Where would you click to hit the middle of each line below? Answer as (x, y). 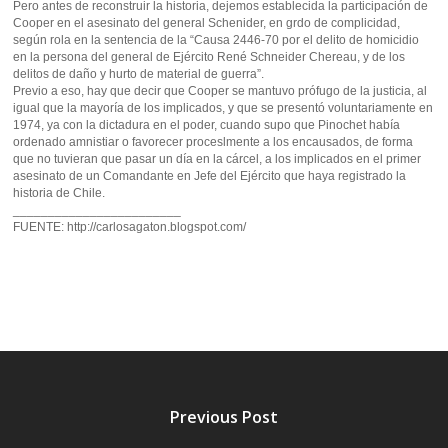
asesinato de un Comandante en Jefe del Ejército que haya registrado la (210, 176)
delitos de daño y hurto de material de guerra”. (139, 74)
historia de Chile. (59, 193)
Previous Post (223, 416)
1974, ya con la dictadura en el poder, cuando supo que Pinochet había (207, 125)
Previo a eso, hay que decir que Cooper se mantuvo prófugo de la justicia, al (220, 91)
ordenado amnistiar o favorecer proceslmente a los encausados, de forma (213, 142)
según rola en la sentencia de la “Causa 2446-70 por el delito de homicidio (216, 40)
